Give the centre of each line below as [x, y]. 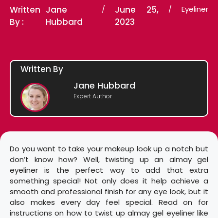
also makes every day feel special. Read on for [109, 202]
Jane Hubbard [105, 86]
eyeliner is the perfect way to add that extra [109, 170]
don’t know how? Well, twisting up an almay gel [109, 159]
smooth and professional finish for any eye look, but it [109, 191]
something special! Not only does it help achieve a [109, 181]
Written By [42, 69]
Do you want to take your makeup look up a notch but [109, 148]
